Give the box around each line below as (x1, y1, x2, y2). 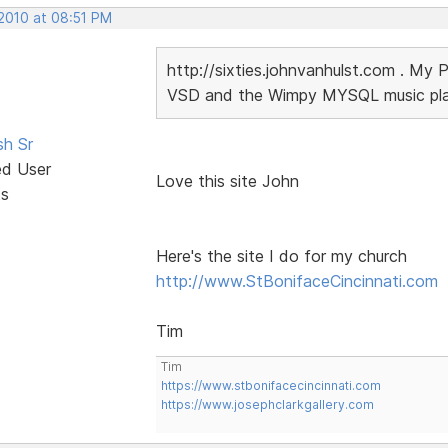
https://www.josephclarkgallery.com (160, 396, 374, 412)
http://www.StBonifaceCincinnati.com (155, 270, 438, 291)
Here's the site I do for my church (155, 245, 407, 266)
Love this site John (155, 170, 299, 191)
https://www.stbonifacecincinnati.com (160, 377, 381, 393)
